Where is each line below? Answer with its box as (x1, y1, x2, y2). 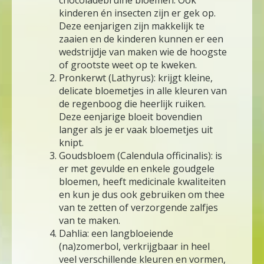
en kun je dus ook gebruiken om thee (59, 188, 225, 202)
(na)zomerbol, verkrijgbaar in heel (59, 240, 210, 253)
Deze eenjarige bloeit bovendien (59, 110, 202, 124)
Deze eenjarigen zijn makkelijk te (59, 19, 204, 33)
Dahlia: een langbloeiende (59, 227, 173, 240)
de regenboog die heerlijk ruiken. (59, 97, 206, 111)
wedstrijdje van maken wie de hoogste (59, 45, 227, 59)
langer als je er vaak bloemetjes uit (59, 123, 213, 137)
